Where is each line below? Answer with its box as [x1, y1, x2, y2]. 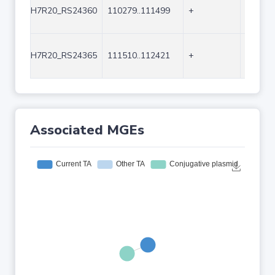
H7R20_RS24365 [31, 50, 97, 61]
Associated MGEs [30, 121, 144, 139]
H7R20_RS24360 [31, 5, 97, 17]
